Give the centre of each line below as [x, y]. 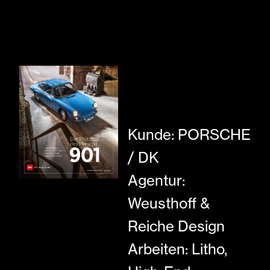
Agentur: [156, 180]
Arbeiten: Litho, [177, 249]
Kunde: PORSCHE [189, 134]
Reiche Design [176, 226]
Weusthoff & [168, 203]
